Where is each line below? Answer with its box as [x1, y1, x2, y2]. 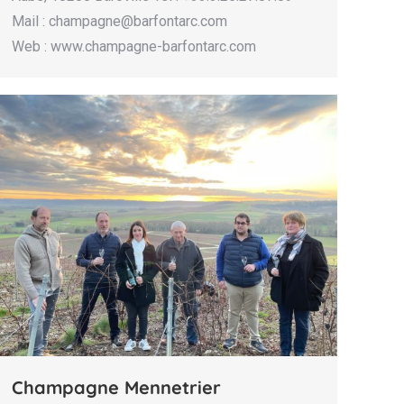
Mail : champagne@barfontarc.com [12, 12, 227, 30]
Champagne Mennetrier [12, 375, 226, 399]
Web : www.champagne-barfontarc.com [12, 37, 256, 55]
